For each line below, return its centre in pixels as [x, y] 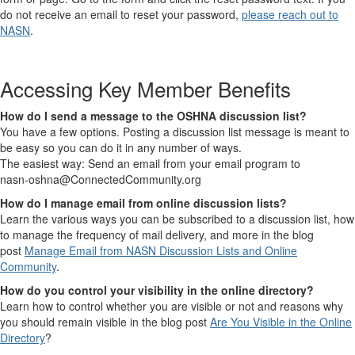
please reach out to [290, 15]
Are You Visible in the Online [281, 322]
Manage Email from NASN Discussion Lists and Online [161, 251]
